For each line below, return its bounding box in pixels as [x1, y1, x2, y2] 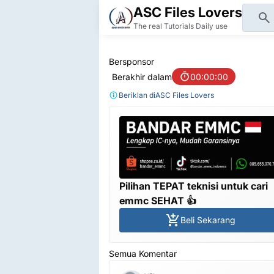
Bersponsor [109, 56, 154, 67]
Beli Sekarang [180, 214, 235, 225]
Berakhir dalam [112, 71, 172, 82]
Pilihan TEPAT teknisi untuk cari [119, 179, 268, 192]
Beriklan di [119, 91, 155, 100]
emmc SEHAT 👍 [119, 194, 196, 207]
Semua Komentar [109, 248, 177, 259]
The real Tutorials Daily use [133, 21, 228, 31]
